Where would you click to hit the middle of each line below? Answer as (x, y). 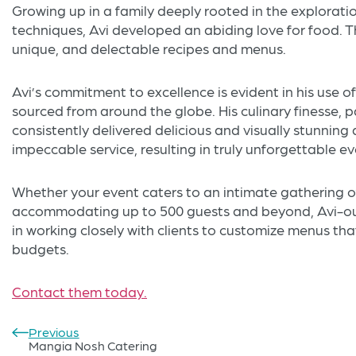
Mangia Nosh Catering (93, 346)
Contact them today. (79, 292)
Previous (54, 332)
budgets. (41, 249)
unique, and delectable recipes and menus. (149, 48)
